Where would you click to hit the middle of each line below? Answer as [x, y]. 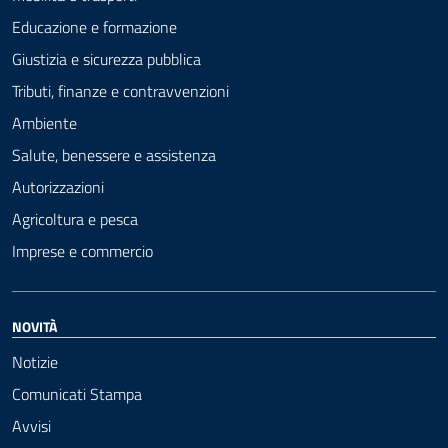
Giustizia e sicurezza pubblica [106, 58]
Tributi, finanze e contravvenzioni [120, 90]
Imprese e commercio [82, 250]
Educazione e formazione [94, 26]
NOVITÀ [34, 326]
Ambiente [44, 122]
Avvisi [31, 425]
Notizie [35, 361]
